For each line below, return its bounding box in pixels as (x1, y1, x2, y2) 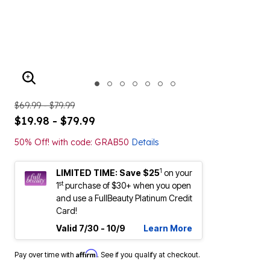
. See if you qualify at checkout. (97, 250, 200, 259)
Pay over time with (14, 250, 76, 259)
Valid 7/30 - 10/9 (56, 223, 125, 233)
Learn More (143, 223, 192, 233)
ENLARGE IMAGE (28, 79, 116, 92)
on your (164, 168, 192, 178)
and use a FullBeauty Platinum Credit (56, 193, 192, 203)
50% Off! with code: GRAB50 (14, 137, 131, 148)
